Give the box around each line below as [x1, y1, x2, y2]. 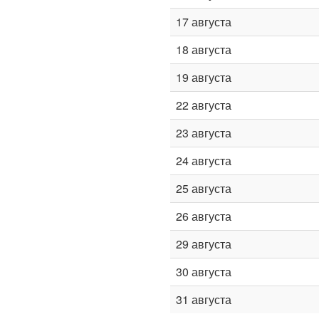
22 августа [176, 97, 231, 113]
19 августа [176, 69, 231, 85]
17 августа [176, 14, 231, 30]
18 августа [176, 41, 231, 58]
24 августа [176, 152, 231, 169]
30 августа [176, 263, 231, 280]
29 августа [176, 236, 231, 252]
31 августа [176, 291, 231, 308]
